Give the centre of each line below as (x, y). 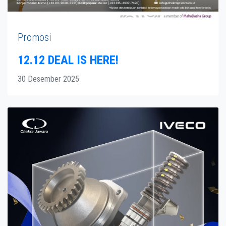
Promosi (35, 38)
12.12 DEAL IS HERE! (68, 60)
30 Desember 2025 (48, 79)
